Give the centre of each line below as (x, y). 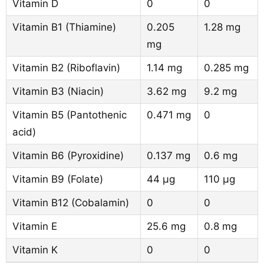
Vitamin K (35, 250)
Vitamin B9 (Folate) (58, 179)
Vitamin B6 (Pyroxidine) (68, 156)
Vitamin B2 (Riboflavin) (66, 68)
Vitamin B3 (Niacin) (58, 91)
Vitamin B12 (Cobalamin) (71, 203)
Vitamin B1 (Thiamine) (64, 27)
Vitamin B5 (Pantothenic (70, 115)
